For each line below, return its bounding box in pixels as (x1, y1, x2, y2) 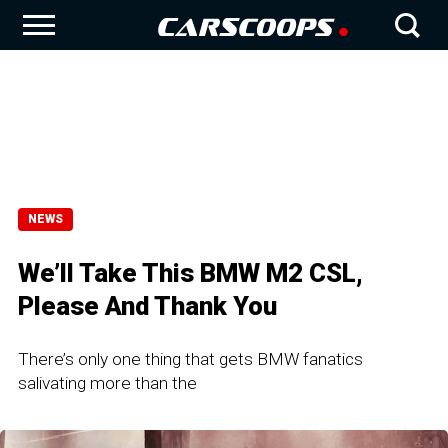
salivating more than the (18, 373, 197, 393)
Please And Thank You (18, 291, 277, 321)
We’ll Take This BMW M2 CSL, (18, 258, 363, 288)
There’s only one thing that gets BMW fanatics (18, 349, 363, 369)
